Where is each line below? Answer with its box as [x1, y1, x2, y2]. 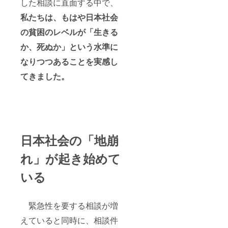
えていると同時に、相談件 [20, 214, 118, 226]
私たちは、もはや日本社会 [20, 11, 118, 23]
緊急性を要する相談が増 [20, 199, 118, 212]
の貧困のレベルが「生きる [20, 26, 118, 38]
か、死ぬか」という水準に [20, 41, 118, 53]
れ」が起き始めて [20, 150, 121, 167]
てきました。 [20, 70, 69, 82]
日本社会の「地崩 [20, 131, 119, 149]
